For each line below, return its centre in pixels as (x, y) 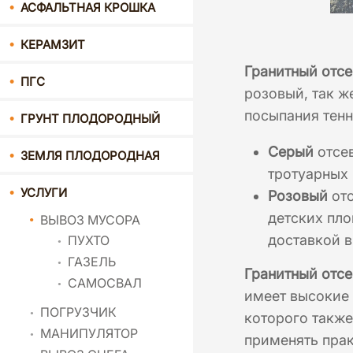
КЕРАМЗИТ (53, 45)
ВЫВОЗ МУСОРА (90, 220)
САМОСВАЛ (105, 283)
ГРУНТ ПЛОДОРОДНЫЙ (90, 119)
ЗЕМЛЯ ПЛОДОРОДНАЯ (90, 156)
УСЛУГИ (44, 193)
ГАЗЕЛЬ (92, 262)
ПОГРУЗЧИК (78, 312)
